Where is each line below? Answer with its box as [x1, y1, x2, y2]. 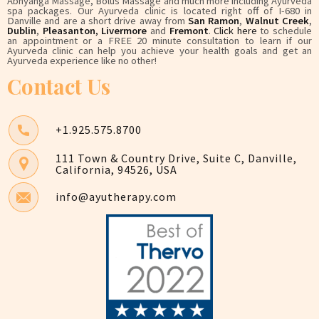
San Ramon [188, 14, 240, 27]
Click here [214, 23, 257, 37]
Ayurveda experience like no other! [7, 53, 157, 67]
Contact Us [7, 71, 110, 100]
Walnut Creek [245, 14, 310, 27]
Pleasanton [42, 23, 95, 37]
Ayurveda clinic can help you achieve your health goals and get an [7, 43, 312, 57]
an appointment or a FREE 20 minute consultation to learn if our [7, 33, 312, 47]
